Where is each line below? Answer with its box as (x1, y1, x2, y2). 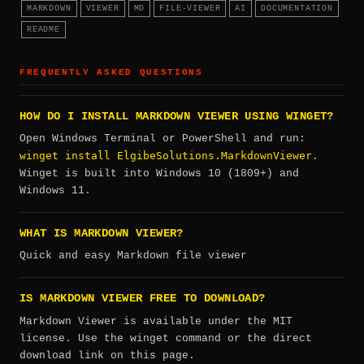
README (27, 24, 60, 35)
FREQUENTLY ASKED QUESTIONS (19, 67, 203, 78)
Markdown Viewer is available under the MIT (19, 314, 292, 327)
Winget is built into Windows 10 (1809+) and (19, 167, 299, 180)
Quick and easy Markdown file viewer (19, 249, 247, 262)
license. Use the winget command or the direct (19, 331, 312, 344)
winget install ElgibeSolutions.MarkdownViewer (19, 149, 312, 162)
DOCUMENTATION (261, 3, 333, 14)
